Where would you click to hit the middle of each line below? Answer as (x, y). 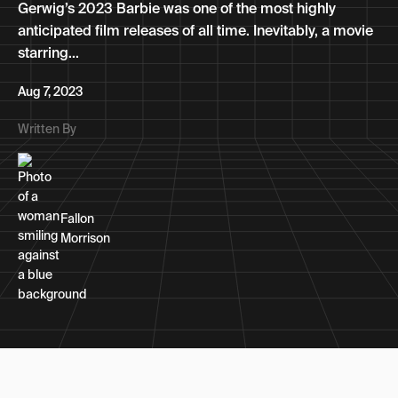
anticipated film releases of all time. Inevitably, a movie (195, 30)
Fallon (77, 219)
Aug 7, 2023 (50, 92)
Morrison (85, 238)
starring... (48, 52)
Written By (47, 129)
